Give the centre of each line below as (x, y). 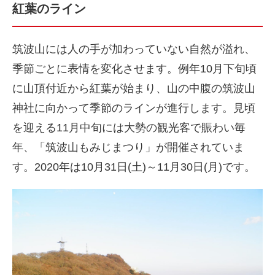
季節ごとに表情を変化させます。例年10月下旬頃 (134, 69)
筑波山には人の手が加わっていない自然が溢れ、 (134, 49)
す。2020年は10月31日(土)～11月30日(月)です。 (134, 167)
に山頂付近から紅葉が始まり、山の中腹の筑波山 (134, 88)
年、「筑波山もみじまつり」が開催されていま (128, 147)
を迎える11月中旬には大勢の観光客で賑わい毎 (129, 128)
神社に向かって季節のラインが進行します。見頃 (134, 108)
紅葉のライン (49, 9)
